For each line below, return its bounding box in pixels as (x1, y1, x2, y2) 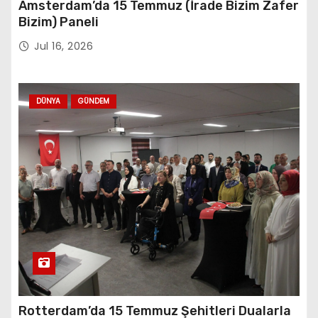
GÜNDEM (78, 95, 109, 106)
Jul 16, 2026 (34, 38, 93, 53)
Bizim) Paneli (18, 13, 99, 30)
